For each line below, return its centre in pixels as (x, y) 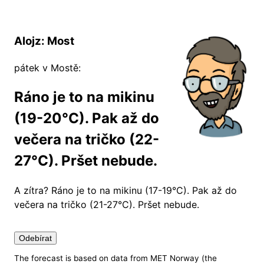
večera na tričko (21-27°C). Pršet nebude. (107, 204)
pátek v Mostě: (47, 67)
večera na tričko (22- (87, 139)
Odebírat (35, 238)
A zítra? (33, 190)
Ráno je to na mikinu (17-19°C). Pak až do (144, 190)
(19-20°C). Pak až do (87, 118)
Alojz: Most (44, 41)
